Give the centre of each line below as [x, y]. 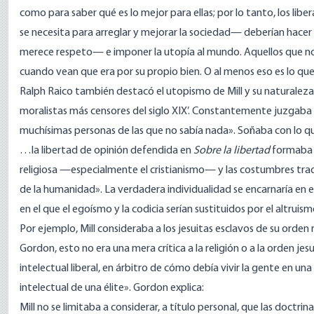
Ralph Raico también [68, 92]
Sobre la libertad [232, 151]
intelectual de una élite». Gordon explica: [112, 288]
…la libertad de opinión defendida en [107, 151]
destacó [135, 92]
